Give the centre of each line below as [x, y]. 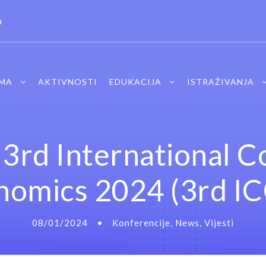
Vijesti [219, 222]
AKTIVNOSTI [67, 81]
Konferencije [141, 222]
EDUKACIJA [135, 81]
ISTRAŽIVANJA [220, 81]
